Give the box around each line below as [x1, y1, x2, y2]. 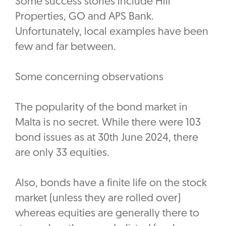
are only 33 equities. [15, 148, 112, 159]
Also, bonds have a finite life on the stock [15, 178, 207, 189]
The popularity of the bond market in [15, 102, 188, 114]
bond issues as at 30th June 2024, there [15, 133, 198, 144]
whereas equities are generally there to [15, 208, 199, 219]
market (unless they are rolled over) [15, 193, 181, 204]
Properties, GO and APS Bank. [15, 12, 154, 23]
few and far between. [15, 42, 116, 53]
